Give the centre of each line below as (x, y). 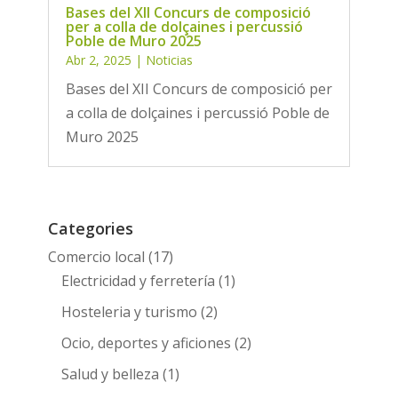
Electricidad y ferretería (138, 280)
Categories (90, 228)
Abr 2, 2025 (98, 60)
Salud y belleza (110, 374)
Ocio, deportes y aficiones (146, 342)
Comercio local (96, 256)
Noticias (169, 60)
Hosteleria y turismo (129, 311)
